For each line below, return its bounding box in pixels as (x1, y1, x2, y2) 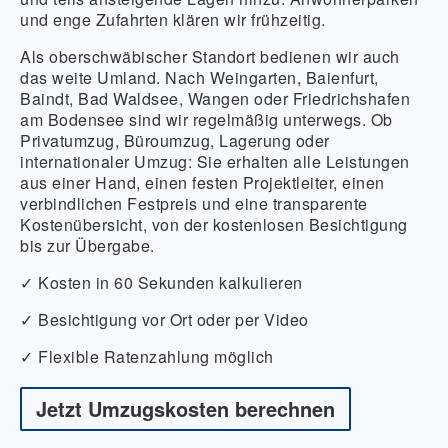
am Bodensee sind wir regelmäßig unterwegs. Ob (20, 108, 393, 131)
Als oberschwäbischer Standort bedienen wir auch (20, 45, 400, 68)
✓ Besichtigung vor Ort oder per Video (20, 308, 309, 331)
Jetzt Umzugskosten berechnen (36, 394, 335, 423)
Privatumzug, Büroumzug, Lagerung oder (20, 129, 330, 152)
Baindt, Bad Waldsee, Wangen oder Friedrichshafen (20, 87, 410, 110)
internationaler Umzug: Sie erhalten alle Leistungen (20, 150, 410, 173)
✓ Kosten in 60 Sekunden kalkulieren (20, 271, 303, 294)
